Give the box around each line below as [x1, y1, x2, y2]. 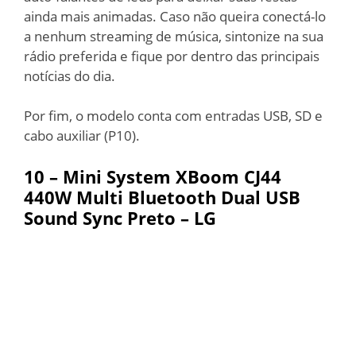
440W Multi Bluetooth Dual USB [24, 184, 300, 209]
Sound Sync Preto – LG [24, 205, 216, 230]
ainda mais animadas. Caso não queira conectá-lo [24, 6, 326, 25]
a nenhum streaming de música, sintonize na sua [24, 26, 323, 45]
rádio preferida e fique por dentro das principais [24, 46, 319, 65]
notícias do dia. [24, 66, 115, 85]
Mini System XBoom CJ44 [63, 164, 281, 188]
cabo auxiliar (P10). [24, 126, 140, 145]
